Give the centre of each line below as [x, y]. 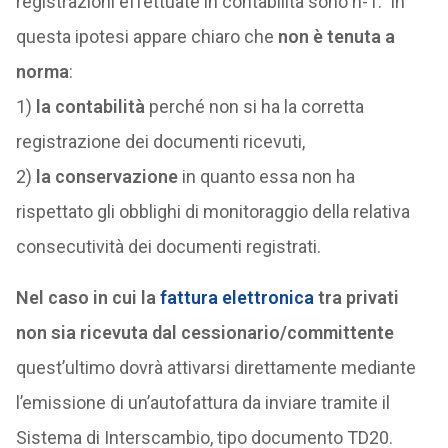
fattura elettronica [236, 297]
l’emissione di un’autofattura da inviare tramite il [202, 402]
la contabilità [90, 106]
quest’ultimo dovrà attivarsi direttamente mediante [215, 367]
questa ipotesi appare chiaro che [146, 36]
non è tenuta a [336, 36]
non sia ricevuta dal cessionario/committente [204, 332]
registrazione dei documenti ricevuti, [160, 141]
